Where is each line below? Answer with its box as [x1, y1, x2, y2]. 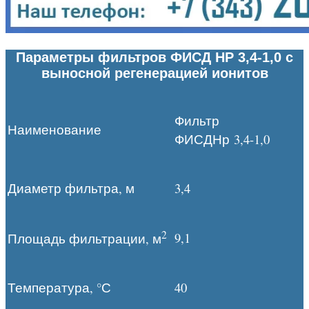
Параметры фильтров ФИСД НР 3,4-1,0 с [16, 50, 293, 66]
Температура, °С [8, 279, 111, 297]
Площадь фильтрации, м [8, 230, 161, 248]
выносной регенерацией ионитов [41, 66, 268, 81]
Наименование [8, 121, 106, 139]
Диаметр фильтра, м [8, 179, 134, 197]
